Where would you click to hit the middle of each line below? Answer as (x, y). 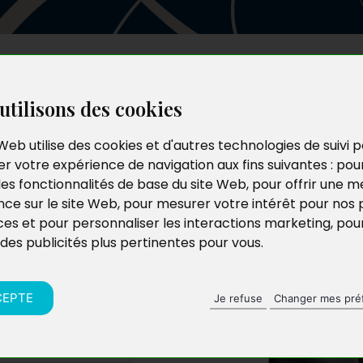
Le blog (261, 79)
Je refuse (238, 298)
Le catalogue (192, 79)
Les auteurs (109, 79)
